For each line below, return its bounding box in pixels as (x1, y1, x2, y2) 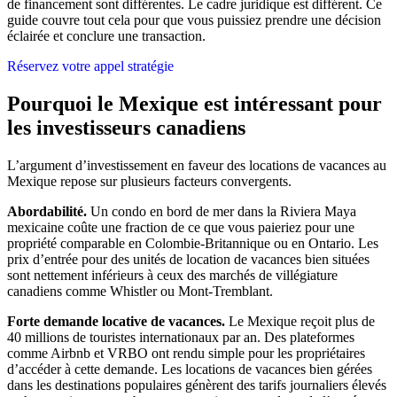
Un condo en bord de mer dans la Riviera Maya (87, 203, 356, 219)
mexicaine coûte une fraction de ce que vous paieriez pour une (7, 219, 354, 235)
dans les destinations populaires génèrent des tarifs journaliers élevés (7, 377, 386, 393)
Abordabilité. (7, 203, 87, 219)
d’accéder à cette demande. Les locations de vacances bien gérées (7, 361, 372, 377)
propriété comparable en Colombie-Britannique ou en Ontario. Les (7, 235, 378, 251)
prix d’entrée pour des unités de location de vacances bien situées (7, 251, 370, 267)
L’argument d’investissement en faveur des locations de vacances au (7, 157, 386, 173)
